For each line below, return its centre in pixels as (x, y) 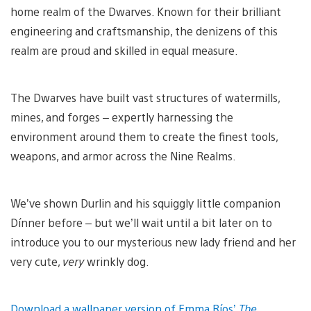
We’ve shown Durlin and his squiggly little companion (145, 203)
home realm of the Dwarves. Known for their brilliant (146, 11)
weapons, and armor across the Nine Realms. (125, 155)
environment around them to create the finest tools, (144, 136)
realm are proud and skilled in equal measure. (127, 50)
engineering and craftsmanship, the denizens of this (144, 31)
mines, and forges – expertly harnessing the (122, 117)
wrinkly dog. (118, 261)
